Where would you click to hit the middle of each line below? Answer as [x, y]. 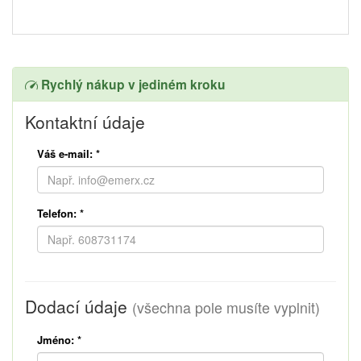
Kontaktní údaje [85, 121]
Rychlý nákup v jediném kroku [132, 84]
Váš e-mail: [65, 153]
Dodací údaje [79, 306]
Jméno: [56, 339]
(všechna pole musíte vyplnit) [226, 307]
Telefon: [57, 213]
